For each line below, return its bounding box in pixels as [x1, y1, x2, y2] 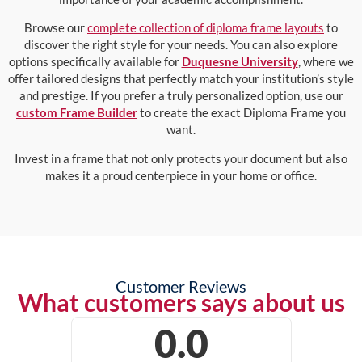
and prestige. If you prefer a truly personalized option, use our [19, 88, 343, 103]
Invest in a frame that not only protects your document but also [15, 150, 347, 166]
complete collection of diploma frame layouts [87, 20, 324, 36]
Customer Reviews [116, 276, 246, 297]
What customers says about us [17, 288, 345, 318]
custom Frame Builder [16, 105, 137, 120]
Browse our [24, 20, 87, 36]
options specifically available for [8, 54, 182, 69]
